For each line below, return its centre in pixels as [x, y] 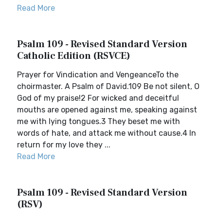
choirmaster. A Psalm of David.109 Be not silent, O [108, 86]
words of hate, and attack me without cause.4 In [107, 133]
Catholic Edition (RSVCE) [74, 56]
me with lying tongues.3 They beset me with [99, 121]
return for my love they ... [64, 145]
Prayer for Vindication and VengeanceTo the [98, 75]
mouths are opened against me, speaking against [107, 110]
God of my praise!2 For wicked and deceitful [98, 98]
